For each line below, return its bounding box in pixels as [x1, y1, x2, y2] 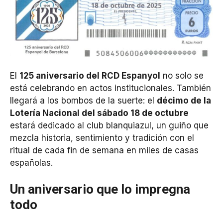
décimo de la [157, 95, 211, 106]
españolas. [10, 157, 53, 168]
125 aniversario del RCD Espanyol [19, 70, 160, 81]
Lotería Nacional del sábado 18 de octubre [10, 108, 189, 118]
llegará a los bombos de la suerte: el [10, 95, 157, 106]
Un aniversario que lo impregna [10, 182, 190, 197]
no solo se [160, 70, 204, 81]
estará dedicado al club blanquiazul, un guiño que [10, 120, 209, 130]
